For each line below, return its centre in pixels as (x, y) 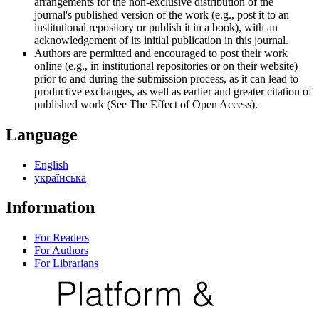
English (51, 164)
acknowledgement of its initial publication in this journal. (161, 40)
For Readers (62, 238)
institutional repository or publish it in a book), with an (156, 27)
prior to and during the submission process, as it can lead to (166, 78)
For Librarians (66, 263)
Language (42, 134)
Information (50, 208)
